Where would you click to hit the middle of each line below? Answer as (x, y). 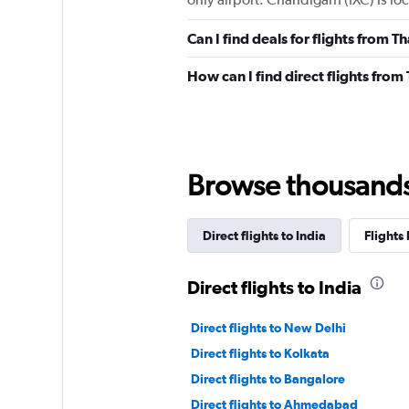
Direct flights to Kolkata (260, 354)
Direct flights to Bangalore (267, 379)
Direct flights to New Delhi (268, 328)
